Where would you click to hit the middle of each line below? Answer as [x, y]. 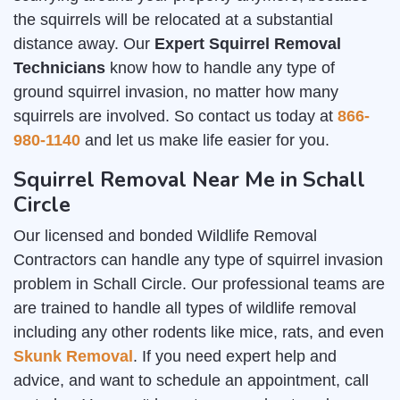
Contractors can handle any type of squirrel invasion [198, 260]
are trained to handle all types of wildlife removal [185, 308]
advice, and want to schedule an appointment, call [191, 381]
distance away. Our [84, 44]
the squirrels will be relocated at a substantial [173, 20]
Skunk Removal [73, 357]
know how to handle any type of [220, 68]
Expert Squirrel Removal [248, 44]
